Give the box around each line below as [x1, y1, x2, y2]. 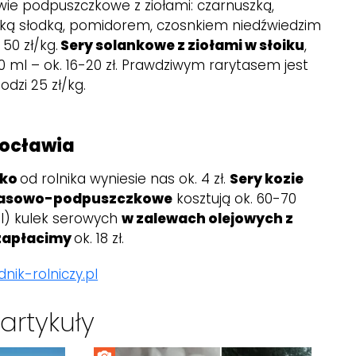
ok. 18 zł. [74, 228, 125, 248]
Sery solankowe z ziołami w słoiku [58, 35, 305, 55]
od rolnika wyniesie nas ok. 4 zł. [20, 168, 230, 188]
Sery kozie [230, 168, 304, 188]
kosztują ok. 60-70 [172, 188, 297, 208]
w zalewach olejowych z [122, 208, 294, 228]
